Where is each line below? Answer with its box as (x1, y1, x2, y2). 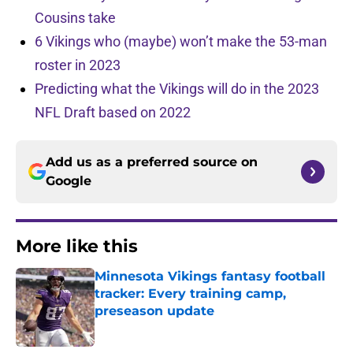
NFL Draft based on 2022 (35, 104, 191, 121)
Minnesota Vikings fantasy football (95, 269, 325, 284)
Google (46, 173, 91, 189)
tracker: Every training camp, (95, 286, 286, 302)
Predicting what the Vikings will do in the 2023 (35, 80, 319, 98)
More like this (16, 236, 138, 258)
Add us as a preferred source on (46, 154, 258, 170)
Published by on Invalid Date (94, 320, 231, 333)
